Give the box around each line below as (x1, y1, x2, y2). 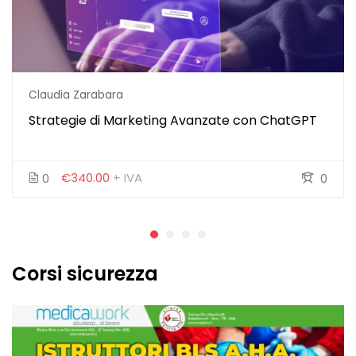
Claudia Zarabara (29, 87, 123, 103)
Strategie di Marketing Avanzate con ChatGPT (29, 111, 317, 130)
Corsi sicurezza (12, 260, 158, 287)
